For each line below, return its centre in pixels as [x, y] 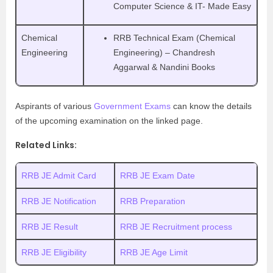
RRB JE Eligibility [54, 252]
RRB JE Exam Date [158, 175]
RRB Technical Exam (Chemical [174, 38]
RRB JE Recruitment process [176, 227]
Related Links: [46, 145]
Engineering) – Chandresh [164, 52]
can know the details [211, 106]
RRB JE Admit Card [59, 175]
